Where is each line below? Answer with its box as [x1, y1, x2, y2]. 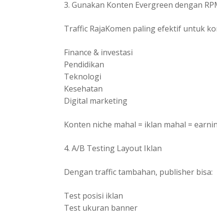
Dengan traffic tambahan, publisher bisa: [64, 166, 213, 177]
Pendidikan [64, 59, 104, 70]
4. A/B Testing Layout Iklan [64, 142, 162, 154]
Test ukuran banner [64, 202, 138, 213]
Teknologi [64, 71, 101, 82]
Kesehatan [64, 83, 103, 94]
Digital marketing [64, 95, 127, 106]
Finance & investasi [64, 46, 133, 58]
